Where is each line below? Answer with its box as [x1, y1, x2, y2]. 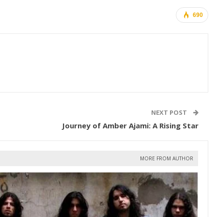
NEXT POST [151, 108, 188, 117]
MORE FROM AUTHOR [139, 155, 193, 162]
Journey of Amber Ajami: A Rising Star [62, 121, 199, 130]
